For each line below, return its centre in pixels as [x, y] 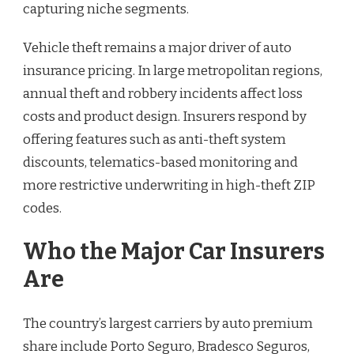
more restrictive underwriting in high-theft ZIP [169, 185]
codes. [42, 208]
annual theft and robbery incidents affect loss [163, 93]
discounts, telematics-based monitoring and [160, 162]
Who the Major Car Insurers [174, 252]
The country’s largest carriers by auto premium [168, 323]
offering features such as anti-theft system [154, 139]
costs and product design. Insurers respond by [165, 116]
